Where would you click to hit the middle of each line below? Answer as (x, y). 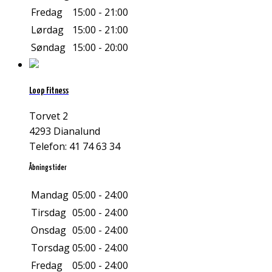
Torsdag (50, 248)
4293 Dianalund (65, 131)
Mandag (50, 195)
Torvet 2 (49, 116)
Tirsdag (49, 213)
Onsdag (49, 230)
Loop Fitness (49, 90)
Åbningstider (48, 168)
